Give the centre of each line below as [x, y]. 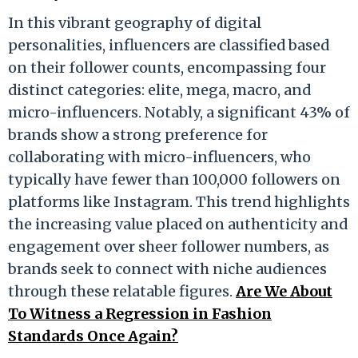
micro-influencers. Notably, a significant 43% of [179, 112]
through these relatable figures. [122, 291]
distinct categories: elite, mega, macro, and [159, 89]
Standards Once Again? [93, 336]
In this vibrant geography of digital [135, 22]
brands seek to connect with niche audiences [167, 268]
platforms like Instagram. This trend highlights [179, 201]
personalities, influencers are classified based [169, 45]
